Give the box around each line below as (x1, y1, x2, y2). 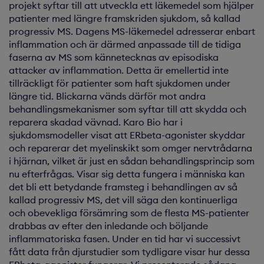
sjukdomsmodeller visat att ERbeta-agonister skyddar (9, 129, 245, 141)
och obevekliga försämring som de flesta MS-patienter (9, 207, 249, 219)
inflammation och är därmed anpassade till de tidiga (9, 38, 241, 50)
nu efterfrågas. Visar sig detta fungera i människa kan (9, 168, 245, 180)
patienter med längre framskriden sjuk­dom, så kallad (9, 12, 240, 24)
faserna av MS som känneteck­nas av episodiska (9, 51, 219, 63)
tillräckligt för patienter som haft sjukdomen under (9, 77, 230, 89)
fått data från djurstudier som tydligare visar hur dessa (9, 246, 250, 258)
